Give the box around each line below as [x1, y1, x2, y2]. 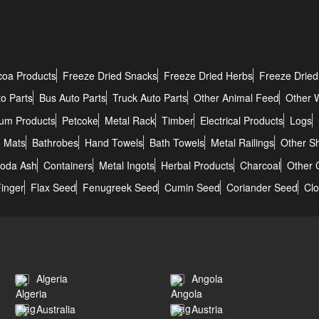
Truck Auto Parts [113, 90, 187, 105]
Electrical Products [200, 113, 283, 127]
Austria [191, 301, 223, 316]
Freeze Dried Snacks [63, 68, 157, 83]
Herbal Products [161, 157, 234, 172]
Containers [43, 157, 93, 172]
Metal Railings [211, 135, 274, 150]
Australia [36, 301, 75, 316]
